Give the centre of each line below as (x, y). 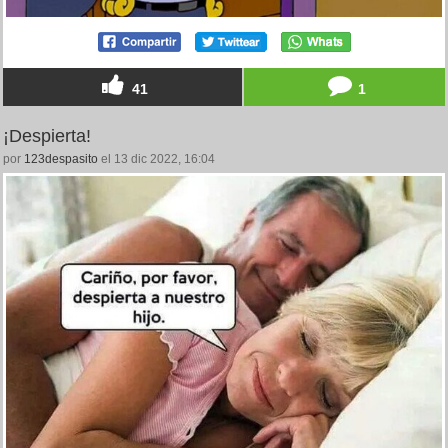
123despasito (61, 159)
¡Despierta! (47, 136)
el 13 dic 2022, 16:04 (156, 159)
